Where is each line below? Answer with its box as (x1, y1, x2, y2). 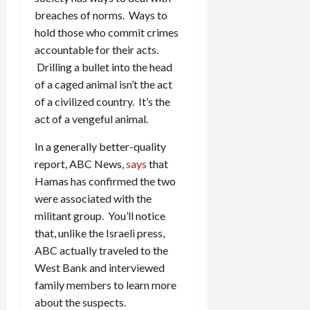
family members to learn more (35, 277, 176, 291)
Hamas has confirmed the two (35, 174, 176, 188)
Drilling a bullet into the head (35, 60, 172, 73)
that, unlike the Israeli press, (35, 226, 165, 239)
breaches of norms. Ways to (35, 8, 167, 21)
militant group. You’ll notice (35, 208, 165, 222)
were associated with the (35, 191, 152, 205)
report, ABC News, (35, 156, 126, 170)
